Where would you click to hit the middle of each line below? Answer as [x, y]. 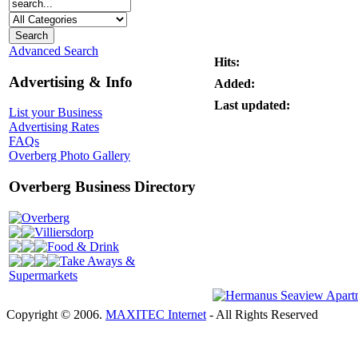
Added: [235, 84]
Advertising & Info [71, 82]
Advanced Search [54, 50]
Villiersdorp [64, 232]
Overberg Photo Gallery [70, 156]
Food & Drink [83, 246]
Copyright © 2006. [56, 314]
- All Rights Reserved [262, 314]
